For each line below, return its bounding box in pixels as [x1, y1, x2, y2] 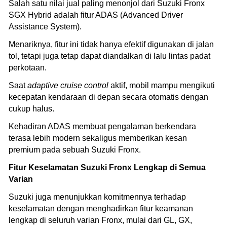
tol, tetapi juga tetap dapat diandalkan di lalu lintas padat [9, 52, 210, 61]
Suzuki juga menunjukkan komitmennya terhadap [9, 193, 186, 202]
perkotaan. [9, 63, 49, 72]
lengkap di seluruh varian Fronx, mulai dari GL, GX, [9, 216, 192, 225]
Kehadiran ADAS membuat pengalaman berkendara [9, 122, 196, 131]
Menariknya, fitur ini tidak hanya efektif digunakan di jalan [9, 40, 214, 49]
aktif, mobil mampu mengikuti [108, 81, 215, 90]
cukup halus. [9, 104, 54, 113]
